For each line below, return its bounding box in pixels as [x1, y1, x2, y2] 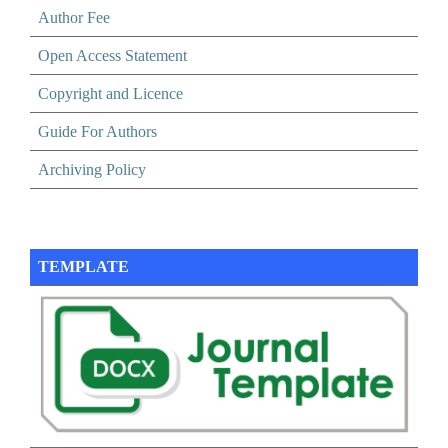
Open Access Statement [38, 47, 187, 65]
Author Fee [38, 9, 110, 27]
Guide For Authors [38, 123, 157, 141]
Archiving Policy [38, 161, 146, 179]
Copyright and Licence [38, 85, 183, 103]
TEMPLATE [38, 258, 129, 276]
